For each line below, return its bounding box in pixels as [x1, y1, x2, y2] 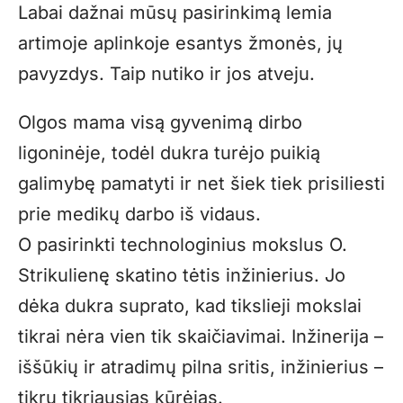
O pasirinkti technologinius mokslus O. [18, 233, 347, 255]
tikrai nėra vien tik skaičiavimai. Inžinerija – [18, 325, 383, 347]
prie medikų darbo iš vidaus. [18, 202, 261, 225]
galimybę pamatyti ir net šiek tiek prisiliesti [18, 172, 385, 194]
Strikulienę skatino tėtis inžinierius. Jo [18, 264, 345, 286]
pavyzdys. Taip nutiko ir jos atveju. [18, 62, 315, 85]
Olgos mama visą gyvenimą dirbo [18, 111, 302, 133]
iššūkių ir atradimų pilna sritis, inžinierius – [18, 355, 383, 378]
